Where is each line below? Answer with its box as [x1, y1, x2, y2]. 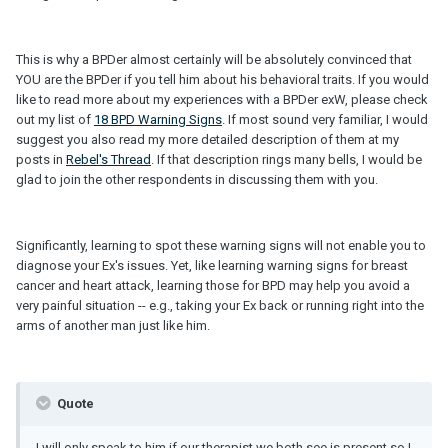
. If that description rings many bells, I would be [151, 152, 422, 168]
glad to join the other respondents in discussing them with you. [16, 172, 378, 188]
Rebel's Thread [66, 152, 151, 168]
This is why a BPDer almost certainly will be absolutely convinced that [16, 52, 412, 68]
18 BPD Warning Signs [94, 112, 222, 128]
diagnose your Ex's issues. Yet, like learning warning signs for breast [16, 258, 408, 274]
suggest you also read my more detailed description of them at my [16, 132, 399, 148]
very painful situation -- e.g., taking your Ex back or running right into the [16, 298, 424, 314]
